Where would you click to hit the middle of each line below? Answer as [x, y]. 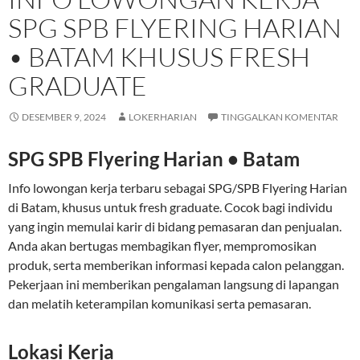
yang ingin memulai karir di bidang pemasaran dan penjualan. [175, 227]
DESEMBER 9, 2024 [64, 117]
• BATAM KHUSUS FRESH [159, 57]
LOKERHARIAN [163, 117]
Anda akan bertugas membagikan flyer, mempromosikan [162, 246]
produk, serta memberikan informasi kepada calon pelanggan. [176, 265]
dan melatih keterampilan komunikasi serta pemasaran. [160, 304]
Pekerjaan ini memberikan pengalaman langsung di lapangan [174, 284]
